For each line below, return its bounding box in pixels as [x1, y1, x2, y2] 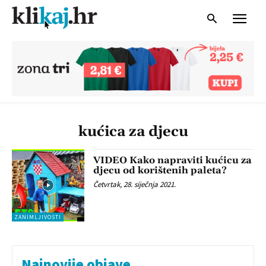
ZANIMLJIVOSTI [14, 213, 61, 221]
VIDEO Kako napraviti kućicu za [93, 154, 252, 166]
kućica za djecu [78, 122, 188, 141]
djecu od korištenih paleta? [93, 164, 227, 176]
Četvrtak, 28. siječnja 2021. [93, 179, 176, 189]
